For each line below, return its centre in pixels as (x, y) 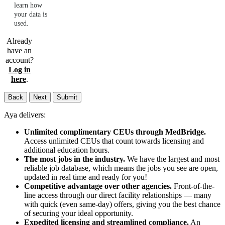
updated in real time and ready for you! (86, 177)
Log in (19, 70)
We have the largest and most (172, 159)
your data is (31, 15)
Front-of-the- (193, 186)
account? (19, 60)
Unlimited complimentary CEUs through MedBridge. (115, 132)
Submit (67, 97)
